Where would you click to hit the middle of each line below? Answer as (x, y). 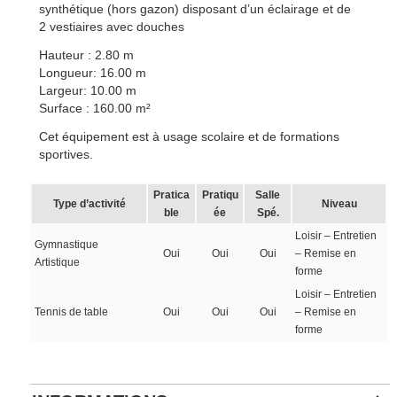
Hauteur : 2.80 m (87, 55)
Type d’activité (89, 204)
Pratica (172, 195)
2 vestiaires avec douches (112, 27)
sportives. (66, 154)
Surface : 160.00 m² (95, 108)
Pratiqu (220, 195)
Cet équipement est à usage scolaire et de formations (190, 136)
